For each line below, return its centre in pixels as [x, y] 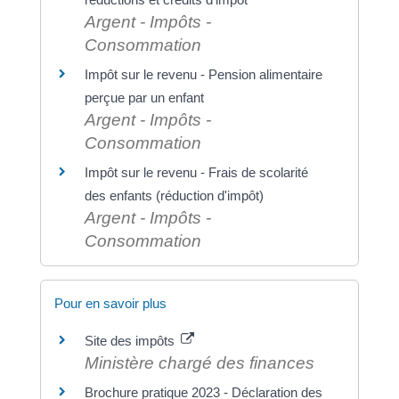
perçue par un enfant [144, 97]
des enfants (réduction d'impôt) [174, 195]
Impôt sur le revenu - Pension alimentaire [203, 74]
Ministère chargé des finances [199, 363]
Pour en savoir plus [110, 304]
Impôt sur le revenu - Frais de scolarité [196, 172]
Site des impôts [131, 341]
